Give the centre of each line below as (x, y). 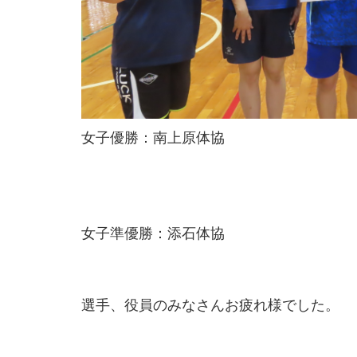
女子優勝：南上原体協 (153, 137)
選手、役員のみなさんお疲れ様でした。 (210, 305)
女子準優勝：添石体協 (153, 233)
